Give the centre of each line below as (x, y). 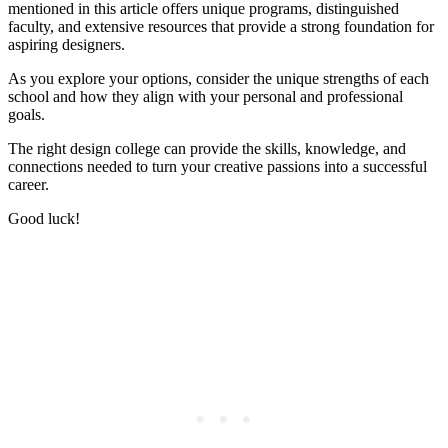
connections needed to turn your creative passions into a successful (217, 166)
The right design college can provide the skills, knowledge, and (207, 148)
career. (28, 184)
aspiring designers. (66, 44)
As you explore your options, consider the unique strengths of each (218, 78)
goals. (26, 114)
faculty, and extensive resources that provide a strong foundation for (221, 26)
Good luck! (44, 218)
